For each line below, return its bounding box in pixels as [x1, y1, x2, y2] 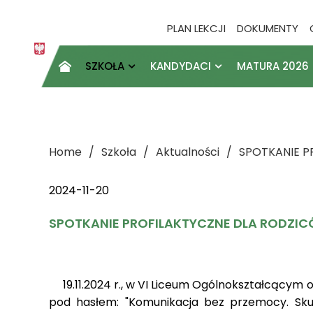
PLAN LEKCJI [167, 20, 226, 36]
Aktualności [156, 144, 219, 160]
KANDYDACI [150, 59, 211, 73]
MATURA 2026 [236, 59, 309, 73]
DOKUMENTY [237, 20, 299, 36]
